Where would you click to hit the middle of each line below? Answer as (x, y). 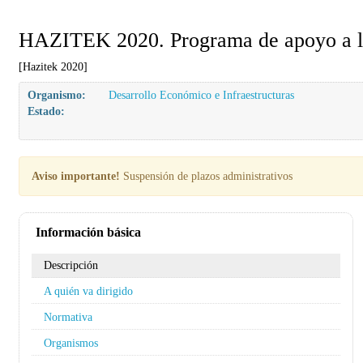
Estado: (46, 111)
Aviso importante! (76, 176)
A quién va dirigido (88, 291)
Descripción (71, 265)
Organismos (71, 343)
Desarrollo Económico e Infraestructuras (201, 95)
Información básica (88, 232)
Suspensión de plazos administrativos (206, 176)
